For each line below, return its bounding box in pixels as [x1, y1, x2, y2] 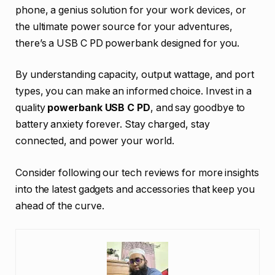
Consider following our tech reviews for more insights [15, 166, 259, 179]
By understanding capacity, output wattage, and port [15, 69, 254, 81]
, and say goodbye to [150, 102, 246, 114]
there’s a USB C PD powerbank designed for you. [15, 37, 240, 49]
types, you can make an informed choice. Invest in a [15, 85, 252, 98]
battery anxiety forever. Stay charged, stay [15, 118, 210, 131]
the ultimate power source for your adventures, [15, 20, 233, 33]
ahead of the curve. [15, 199, 104, 212]
